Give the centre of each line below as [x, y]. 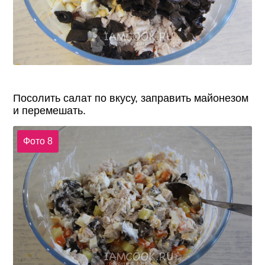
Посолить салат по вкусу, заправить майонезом [131, 98]
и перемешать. [50, 111]
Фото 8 [38, 141]
